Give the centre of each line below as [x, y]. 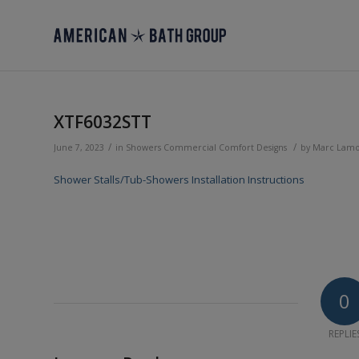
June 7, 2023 [79, 147]
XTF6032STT [103, 122]
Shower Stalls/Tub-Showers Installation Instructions [179, 180]
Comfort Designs [253, 147]
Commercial [190, 147]
